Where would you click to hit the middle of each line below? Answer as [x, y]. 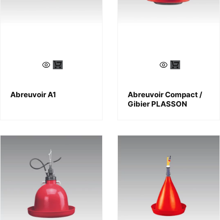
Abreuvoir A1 [33, 95]
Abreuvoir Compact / [165, 95]
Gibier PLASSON [157, 104]
